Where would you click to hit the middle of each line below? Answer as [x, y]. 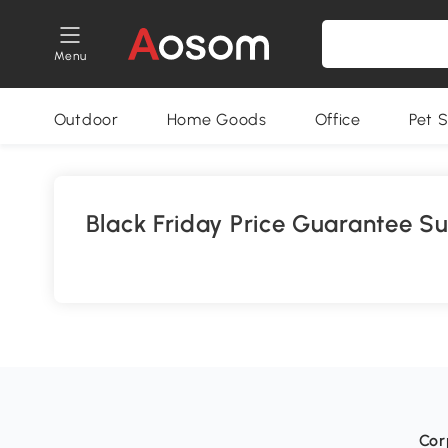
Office [337, 119]
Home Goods [216, 119]
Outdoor [86, 119]
